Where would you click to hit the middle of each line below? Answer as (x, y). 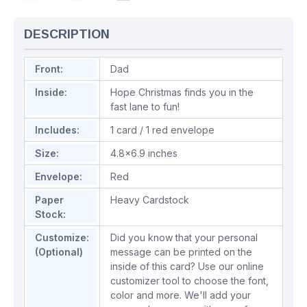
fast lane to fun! (145, 107)
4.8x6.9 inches (144, 153)
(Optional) (59, 252)
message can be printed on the (181, 252)
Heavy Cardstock (150, 200)
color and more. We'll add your (181, 295)
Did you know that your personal (184, 238)
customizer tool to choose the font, (189, 281)
